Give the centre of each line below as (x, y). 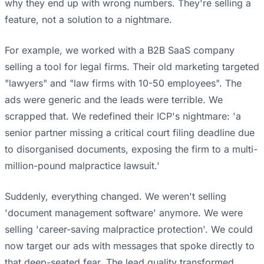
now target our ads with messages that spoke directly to (130, 246)
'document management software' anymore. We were (124, 213)
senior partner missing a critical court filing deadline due (130, 133)
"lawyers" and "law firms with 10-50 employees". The (123, 83)
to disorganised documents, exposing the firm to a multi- (131, 149)
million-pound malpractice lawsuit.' (82, 166)
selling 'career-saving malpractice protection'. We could (129, 230)
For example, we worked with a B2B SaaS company (120, 50)
